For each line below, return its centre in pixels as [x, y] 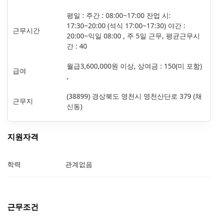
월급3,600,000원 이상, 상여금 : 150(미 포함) [134, 66]
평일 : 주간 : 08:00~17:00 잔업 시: [119, 16]
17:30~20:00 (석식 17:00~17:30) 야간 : [126, 26]
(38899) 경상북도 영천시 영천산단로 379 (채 [134, 96]
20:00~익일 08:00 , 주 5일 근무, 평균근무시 [133, 36]
